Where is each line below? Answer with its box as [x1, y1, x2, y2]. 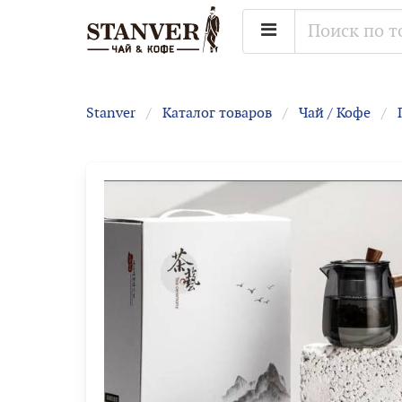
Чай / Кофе [299, 105, 371, 123]
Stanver [86, 105, 135, 123]
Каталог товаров [162, 105, 272, 123]
